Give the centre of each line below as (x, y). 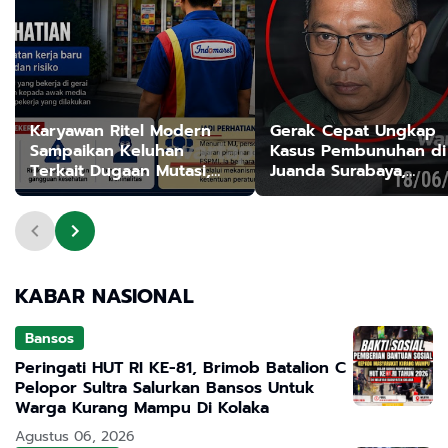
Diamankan (312, 211)
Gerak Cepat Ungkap (353, 131)
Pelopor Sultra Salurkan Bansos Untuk (165, 388)
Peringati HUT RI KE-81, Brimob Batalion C (180, 368)
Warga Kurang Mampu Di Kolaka (142, 408)
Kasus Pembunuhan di (358, 151)
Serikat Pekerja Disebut (123, 191)
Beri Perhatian (86, 211)
